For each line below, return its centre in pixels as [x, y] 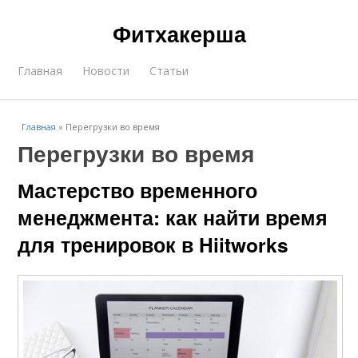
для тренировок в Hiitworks [153, 245]
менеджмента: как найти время [173, 217]
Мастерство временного [138, 190]
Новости [106, 71]
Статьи [169, 71]
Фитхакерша [179, 34]
